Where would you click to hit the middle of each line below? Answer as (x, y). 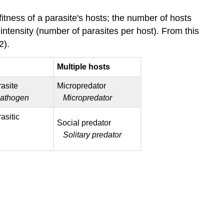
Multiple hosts (83, 66)
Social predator (84, 122)
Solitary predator (92, 134)
